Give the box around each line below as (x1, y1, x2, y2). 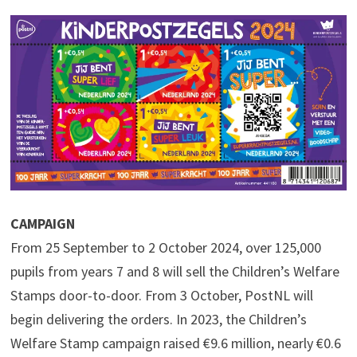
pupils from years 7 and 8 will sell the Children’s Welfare (10, 262, 339, 281)
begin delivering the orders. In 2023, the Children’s (10, 310, 307, 329)
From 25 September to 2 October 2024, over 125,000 (10, 238, 321, 257)
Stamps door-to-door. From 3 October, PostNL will (10, 286, 313, 305)
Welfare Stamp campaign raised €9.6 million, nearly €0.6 (10, 334, 341, 353)
